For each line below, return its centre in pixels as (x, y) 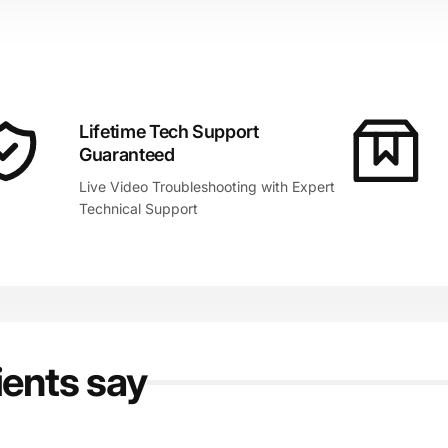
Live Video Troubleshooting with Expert (207, 186)
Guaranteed (127, 154)
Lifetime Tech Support (169, 131)
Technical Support (139, 208)
